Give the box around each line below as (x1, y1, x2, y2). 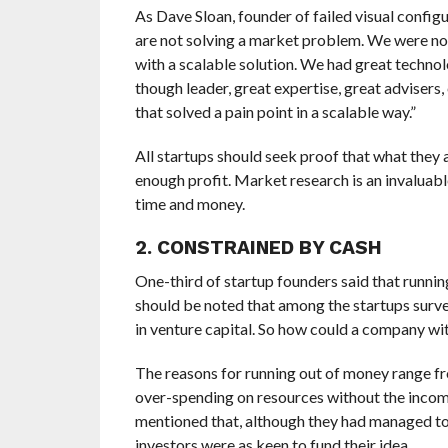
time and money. (134, 193, 245, 213)
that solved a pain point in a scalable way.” (134, 101, 416, 121)
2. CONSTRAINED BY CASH (134, 235, 382, 259)
